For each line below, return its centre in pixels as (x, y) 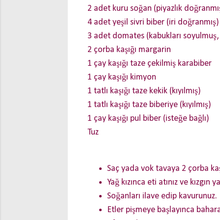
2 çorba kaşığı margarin (129, 50)
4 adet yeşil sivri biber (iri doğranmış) (153, 22)
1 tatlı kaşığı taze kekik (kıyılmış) (144, 91)
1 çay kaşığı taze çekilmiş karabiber (150, 64)
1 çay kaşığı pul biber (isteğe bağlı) (148, 119)
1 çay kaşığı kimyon (122, 77)
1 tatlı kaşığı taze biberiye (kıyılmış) (149, 105)
